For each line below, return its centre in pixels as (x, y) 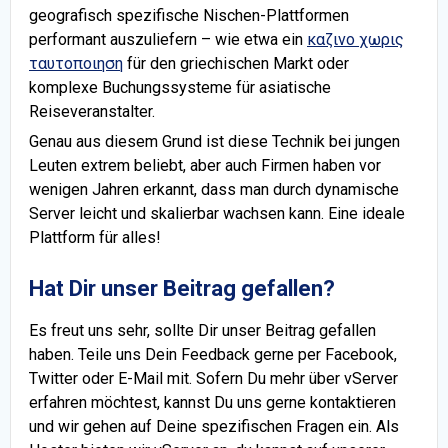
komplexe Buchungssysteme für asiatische (180, 87)
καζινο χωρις (355, 39)
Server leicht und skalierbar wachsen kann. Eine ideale (217, 213)
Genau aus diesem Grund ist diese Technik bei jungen (214, 141)
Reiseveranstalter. (92, 111)
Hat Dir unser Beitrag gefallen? (182, 288)
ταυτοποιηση (76, 63)
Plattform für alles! (95, 237)
